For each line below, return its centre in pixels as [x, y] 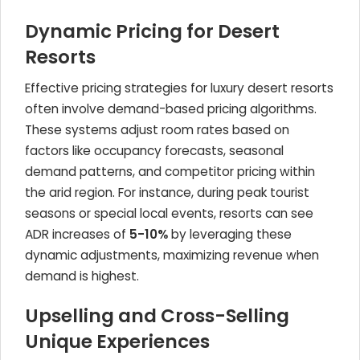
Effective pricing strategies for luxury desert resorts [179, 88]
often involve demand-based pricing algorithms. [171, 109]
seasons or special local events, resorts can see [169, 213]
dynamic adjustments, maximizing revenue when [172, 255]
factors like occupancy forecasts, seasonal [154, 151]
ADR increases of [77, 234]
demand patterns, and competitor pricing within [170, 172]
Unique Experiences [117, 342]
